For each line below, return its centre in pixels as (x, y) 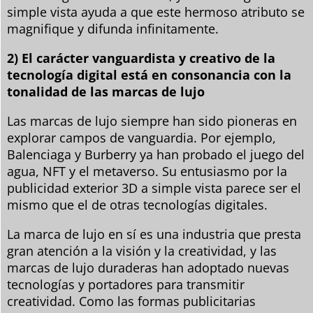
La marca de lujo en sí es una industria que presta (154, 234)
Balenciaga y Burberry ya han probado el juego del (156, 154)
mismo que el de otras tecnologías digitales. (137, 204)
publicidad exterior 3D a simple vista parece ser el (154, 188)
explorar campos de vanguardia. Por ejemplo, (141, 137)
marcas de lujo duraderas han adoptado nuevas (148, 267)
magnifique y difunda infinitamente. (113, 28)
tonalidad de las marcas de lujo (106, 91)
